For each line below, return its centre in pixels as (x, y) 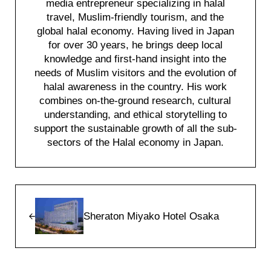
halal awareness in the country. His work (135, 87)
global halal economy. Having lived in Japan (135, 31)
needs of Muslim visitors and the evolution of (135, 73)
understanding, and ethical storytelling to (135, 115)
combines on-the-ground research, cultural (135, 101)
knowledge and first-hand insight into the (135, 59)
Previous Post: (47, 191)
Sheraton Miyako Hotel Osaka (151, 216)
